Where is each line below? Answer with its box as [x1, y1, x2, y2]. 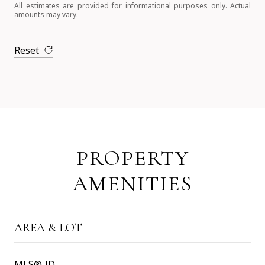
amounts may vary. [14, 9, 78, 20]
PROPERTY [76, 145, 189, 171]
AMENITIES [73, 170, 192, 196]
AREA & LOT [14, 220, 82, 235]
